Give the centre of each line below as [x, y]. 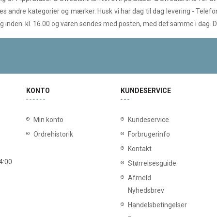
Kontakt [140, 148]
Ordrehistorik [53, 134]
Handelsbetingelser [157, 205]
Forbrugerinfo [149, 134]
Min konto [48, 119]
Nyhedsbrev [146, 190]
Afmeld [139, 178]
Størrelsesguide [152, 163]
